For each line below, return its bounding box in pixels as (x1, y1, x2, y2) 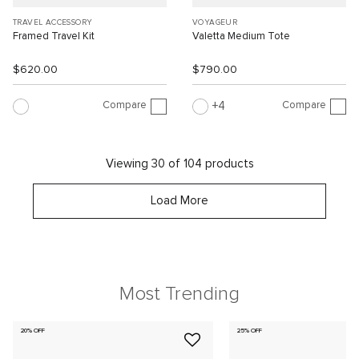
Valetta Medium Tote (192, 31, 290, 42)
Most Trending (119, 284, 240, 305)
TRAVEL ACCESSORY (13, 18, 93, 27)
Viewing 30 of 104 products (105, 158, 254, 171)
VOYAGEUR (192, 18, 238, 27)
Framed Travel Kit (13, 31, 95, 42)
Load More (151, 195, 208, 208)
